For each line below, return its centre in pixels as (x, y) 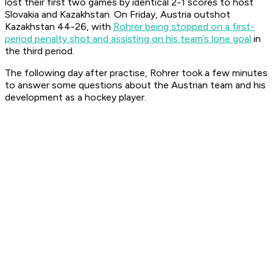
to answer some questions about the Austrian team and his (135, 85)
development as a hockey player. (76, 97)
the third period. (40, 51)
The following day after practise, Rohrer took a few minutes (136, 73)
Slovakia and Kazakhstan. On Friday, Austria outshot (118, 15)
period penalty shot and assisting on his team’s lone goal (128, 39)
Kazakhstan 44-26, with (59, 27)
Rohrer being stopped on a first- (184, 27)
